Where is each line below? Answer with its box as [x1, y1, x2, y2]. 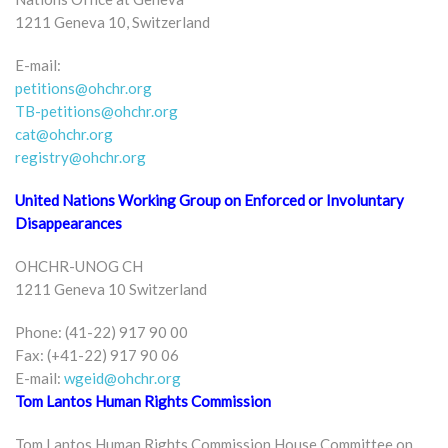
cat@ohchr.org [15, 124, 113, 143]
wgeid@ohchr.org [64, 368, 181, 387]
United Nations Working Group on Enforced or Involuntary [15, 190, 404, 209]
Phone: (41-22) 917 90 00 [15, 322, 188, 341]
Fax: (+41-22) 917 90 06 [15, 345, 179, 364]
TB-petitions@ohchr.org [15, 101, 178, 120]
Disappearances [15, 213, 122, 232]
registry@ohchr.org [15, 147, 146, 166]
